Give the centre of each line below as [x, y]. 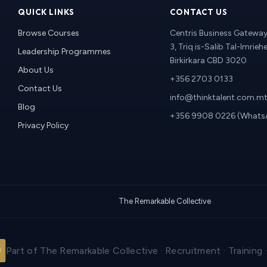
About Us [35, 70]
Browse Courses [48, 33]
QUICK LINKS [46, 12]
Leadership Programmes [64, 52]
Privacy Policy [43, 125]
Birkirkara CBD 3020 [208, 60]
